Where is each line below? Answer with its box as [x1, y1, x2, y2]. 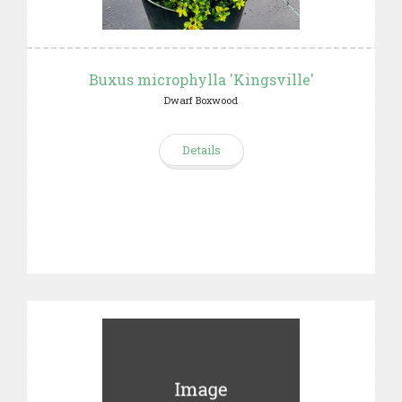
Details [181, 142, 221, 158]
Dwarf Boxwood [164, 93, 238, 107]
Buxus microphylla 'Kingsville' [88, 70, 314, 89]
